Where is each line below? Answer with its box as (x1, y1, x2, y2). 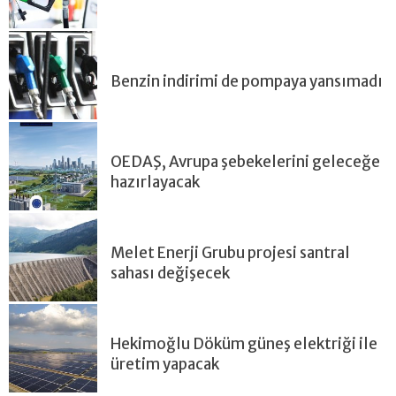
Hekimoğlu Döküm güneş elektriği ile (110, 333, 377, 354)
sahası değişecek (110, 263, 230, 283)
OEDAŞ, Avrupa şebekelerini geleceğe (110, 151, 380, 171)
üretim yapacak (110, 354, 219, 374)
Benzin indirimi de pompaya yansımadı (110, 71, 383, 91)
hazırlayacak (110, 171, 200, 192)
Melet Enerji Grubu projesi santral (110, 242, 350, 263)
